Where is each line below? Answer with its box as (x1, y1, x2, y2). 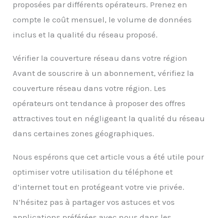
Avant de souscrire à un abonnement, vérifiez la (13, 68, 195, 78)
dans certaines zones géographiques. (13, 128, 155, 139)
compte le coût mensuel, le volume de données (13, 15, 192, 25)
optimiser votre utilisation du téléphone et (13, 167, 173, 177)
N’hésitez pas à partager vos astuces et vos (13, 197, 175, 207)
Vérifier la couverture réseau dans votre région (13, 53, 188, 63)
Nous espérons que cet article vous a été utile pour (13, 152, 204, 162)
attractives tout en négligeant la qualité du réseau (13, 113, 205, 124)
